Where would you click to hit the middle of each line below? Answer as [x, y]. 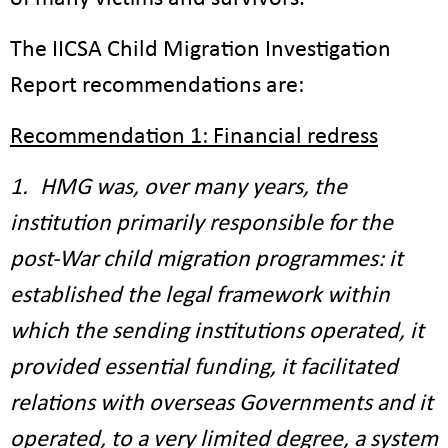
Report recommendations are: [157, 86]
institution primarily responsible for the [201, 224]
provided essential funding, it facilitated [204, 368]
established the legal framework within [200, 296]
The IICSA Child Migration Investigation [200, 50]
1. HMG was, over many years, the [178, 188]
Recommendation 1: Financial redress [194, 137]
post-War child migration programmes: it [206, 260]
